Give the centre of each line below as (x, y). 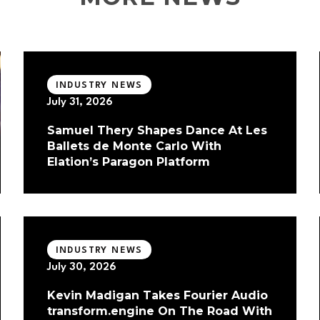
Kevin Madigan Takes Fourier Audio (157, 296)
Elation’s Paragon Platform (128, 162)
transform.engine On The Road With (159, 311)
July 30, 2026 (81, 268)
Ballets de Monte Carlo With (134, 146)
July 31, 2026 (80, 103)
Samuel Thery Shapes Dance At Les (157, 131)
